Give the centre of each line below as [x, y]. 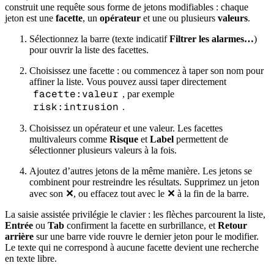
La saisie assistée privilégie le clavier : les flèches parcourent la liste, [135, 215]
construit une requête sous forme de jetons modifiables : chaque [127, 7]
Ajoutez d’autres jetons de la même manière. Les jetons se [141, 171]
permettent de [201, 139]
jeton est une [30, 18]
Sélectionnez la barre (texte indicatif [99, 39]
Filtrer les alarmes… [212, 39]
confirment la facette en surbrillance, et [141, 226]
